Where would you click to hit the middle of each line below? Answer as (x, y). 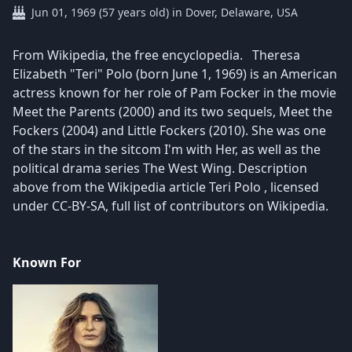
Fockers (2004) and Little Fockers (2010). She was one (169, 131)
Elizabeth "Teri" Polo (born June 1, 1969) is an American (175, 74)
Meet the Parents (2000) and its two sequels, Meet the (172, 112)
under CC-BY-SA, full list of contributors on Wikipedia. (170, 206)
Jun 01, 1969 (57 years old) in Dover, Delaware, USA (165, 13)
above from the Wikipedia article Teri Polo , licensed (166, 187)
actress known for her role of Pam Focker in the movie (174, 93)
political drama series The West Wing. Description (160, 169)
